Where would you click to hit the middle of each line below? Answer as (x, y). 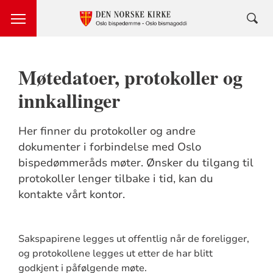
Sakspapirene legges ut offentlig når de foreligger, (133, 239)
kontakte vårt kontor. (71, 194)
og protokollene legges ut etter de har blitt (115, 253)
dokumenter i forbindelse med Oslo (109, 147)
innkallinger (69, 100)
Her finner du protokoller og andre (107, 131)
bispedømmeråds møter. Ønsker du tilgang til (136, 163)
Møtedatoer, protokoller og (130, 77)
